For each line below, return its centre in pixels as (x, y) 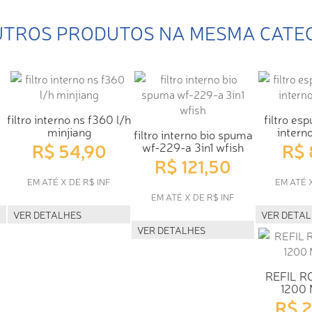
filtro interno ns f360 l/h (69, 118)
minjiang (69, 131)
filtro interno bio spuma (193, 134)
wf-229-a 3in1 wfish (193, 146)
